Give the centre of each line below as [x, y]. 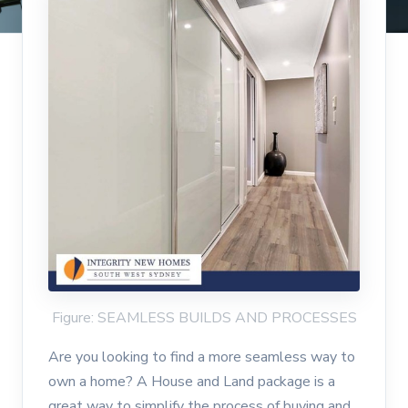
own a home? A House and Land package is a [192, 382]
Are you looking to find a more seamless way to [202, 357]
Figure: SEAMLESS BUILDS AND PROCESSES [204, 318]
